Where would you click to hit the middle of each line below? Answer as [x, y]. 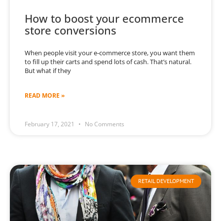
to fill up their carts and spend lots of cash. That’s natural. [108, 62]
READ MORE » [45, 96]
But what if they [48, 71]
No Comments [104, 124]
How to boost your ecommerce [104, 18]
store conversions [71, 30]
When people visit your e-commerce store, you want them [110, 53]
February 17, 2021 [50, 124]
